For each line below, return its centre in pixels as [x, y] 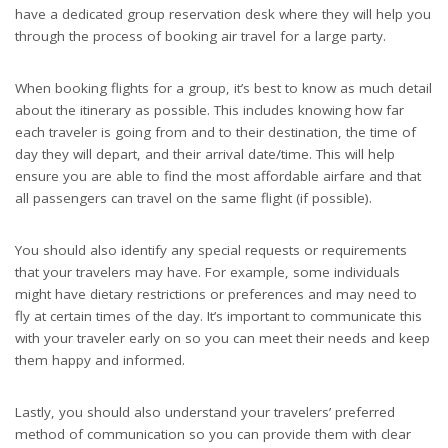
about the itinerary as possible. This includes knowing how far [209, 110]
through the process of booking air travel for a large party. [200, 36]
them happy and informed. [100, 360]
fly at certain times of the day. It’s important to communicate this [218, 316]
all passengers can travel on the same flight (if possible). [193, 198]
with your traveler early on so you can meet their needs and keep [222, 338]
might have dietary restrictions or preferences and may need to [216, 294]
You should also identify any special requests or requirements [211, 250]
